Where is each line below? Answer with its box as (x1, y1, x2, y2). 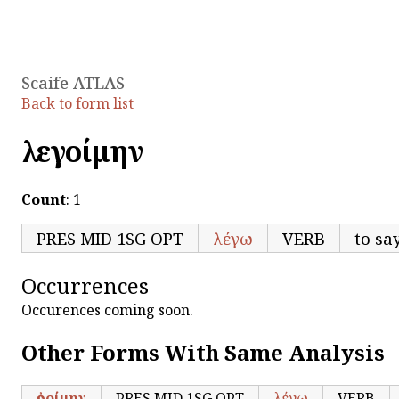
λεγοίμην (21, 132, 143, 171)
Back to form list (21, 94, 134, 113)
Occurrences (21, 270, 149, 300)
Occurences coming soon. (21, 299, 193, 320)
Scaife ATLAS (21, 71, 125, 94)
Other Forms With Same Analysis (21, 337, 385, 367)
